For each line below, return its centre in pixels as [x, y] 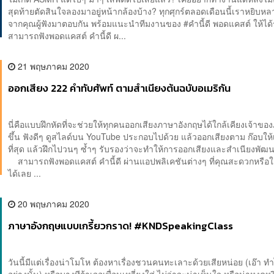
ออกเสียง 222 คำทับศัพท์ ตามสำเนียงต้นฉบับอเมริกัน [120, 89]
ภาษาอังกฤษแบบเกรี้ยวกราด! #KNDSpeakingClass [121, 226]
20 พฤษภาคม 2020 [53, 204]
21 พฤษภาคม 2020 [53, 66]
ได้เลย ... [25, 173]
